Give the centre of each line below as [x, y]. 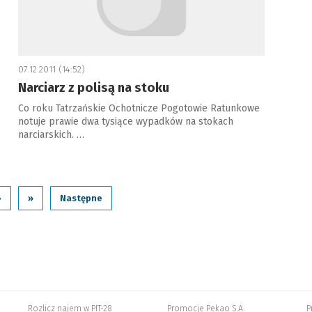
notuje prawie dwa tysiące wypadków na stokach [125, 122]
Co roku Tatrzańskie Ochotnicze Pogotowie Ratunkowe [139, 108]
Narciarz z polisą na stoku [93, 88]
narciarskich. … [51, 135]
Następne [81, 198]
